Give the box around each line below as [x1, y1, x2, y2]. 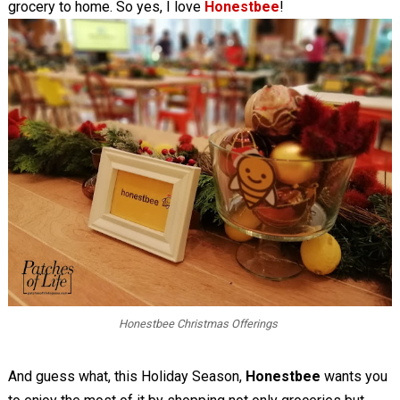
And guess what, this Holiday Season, [7, 367, 246, 385]
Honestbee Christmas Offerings [119, 316, 281, 330]
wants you [323, 367, 387, 385]
